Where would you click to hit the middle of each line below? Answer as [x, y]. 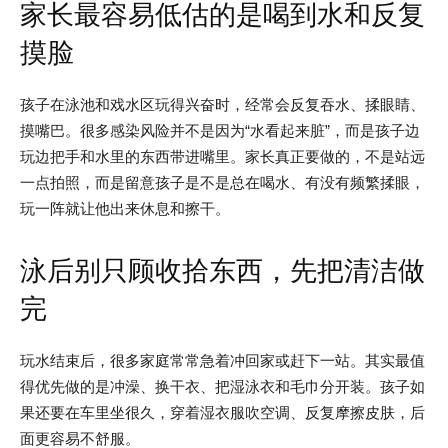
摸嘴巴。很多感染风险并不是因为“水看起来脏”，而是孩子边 [220, 130]
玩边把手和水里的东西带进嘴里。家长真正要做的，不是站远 [222, 156]
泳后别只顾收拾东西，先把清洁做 [222, 270]
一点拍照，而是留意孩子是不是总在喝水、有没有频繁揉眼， [222, 182]
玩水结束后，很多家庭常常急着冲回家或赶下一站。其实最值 [222, 360]
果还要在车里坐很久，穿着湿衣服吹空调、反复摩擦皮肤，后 [222, 412]
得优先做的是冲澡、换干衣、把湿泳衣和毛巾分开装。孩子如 [222, 386]
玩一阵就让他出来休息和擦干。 [125, 208]
